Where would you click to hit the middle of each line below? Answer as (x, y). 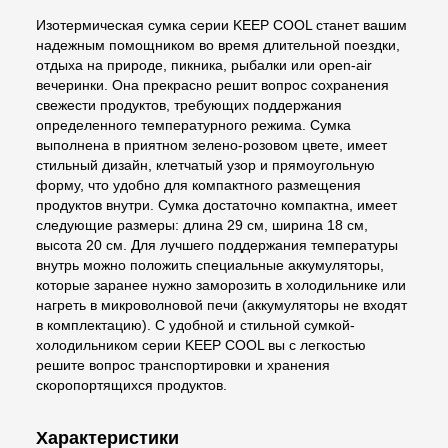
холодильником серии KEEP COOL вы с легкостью (201, 344)
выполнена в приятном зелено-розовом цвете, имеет (211, 144)
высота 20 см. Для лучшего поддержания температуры (217, 244)
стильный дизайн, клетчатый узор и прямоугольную (205, 164)
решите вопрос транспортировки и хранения (183, 364)
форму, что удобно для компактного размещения (198, 184)
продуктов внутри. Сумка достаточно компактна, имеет (216, 204)
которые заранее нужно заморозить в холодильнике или (221, 284)
